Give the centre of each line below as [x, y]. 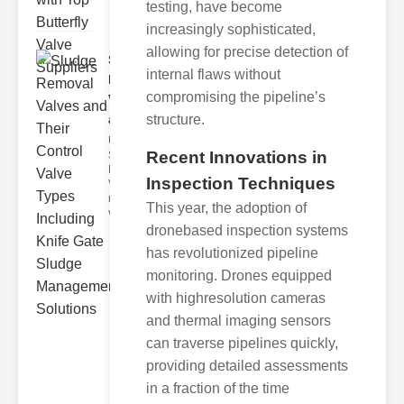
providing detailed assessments [247, 365]
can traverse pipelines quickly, [242, 343]
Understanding [145, 141]
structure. [175, 119]
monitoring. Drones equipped [239, 275]
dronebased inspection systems [247, 230]
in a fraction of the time [218, 388]
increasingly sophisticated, [231, 29]
